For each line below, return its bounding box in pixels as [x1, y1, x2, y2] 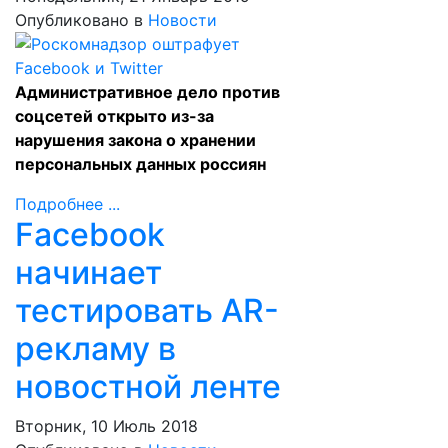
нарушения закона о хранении [15, 130, 256, 150]
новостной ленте [15, 367, 281, 406]
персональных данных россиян [15, 154, 266, 174]
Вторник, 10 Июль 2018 [15, 416, 198, 436]
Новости [148, 10, 217, 30]
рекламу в [15, 329, 176, 368]
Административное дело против [15, 82, 280, 102]
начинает [15, 253, 162, 292]
